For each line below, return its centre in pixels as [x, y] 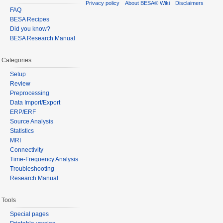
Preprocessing [30, 93]
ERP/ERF [23, 112]
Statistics [22, 131]
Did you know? [30, 29]
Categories [16, 60]
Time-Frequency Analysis [44, 159]
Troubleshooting [32, 168]
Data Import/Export [35, 102]
